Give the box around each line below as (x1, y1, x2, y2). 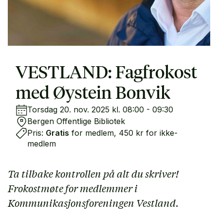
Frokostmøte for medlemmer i (8, 182, 138, 195)
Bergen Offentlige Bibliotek (27, 116, 125, 126)
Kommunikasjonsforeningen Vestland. (8, 196, 179, 209)
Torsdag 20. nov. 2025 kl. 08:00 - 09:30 (27, 105, 173, 114)
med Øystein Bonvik (16, 85, 170, 103)
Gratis (46, 128, 69, 138)
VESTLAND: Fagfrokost (16, 65, 197, 82)
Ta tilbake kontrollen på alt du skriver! (8, 167, 179, 180)
